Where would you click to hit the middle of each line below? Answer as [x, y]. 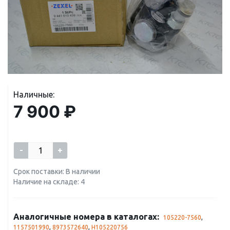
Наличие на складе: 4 [49, 182]
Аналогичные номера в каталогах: [86, 217]
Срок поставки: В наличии [57, 171]
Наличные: [34, 94]
